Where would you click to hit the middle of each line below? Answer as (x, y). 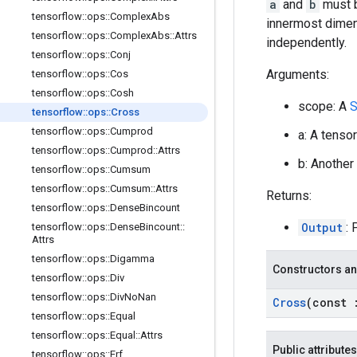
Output (322, 228)
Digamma (132, 259)
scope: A (324, 106)
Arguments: (298, 75)
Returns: (289, 196)
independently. (306, 43)
